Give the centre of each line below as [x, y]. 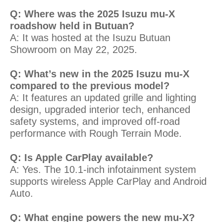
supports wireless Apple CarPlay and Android [108, 181]
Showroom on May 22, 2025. [74, 49]
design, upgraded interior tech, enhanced [100, 109]
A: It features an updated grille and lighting [103, 97]
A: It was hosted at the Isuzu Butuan [90, 37]
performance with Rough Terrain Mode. [96, 133]
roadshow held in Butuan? [72, 26]
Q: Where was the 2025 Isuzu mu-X [92, 14]
